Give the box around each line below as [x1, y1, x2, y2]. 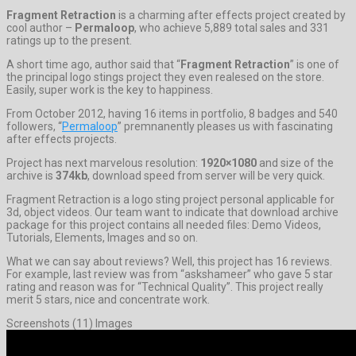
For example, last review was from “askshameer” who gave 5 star [6, 267, 333, 281]
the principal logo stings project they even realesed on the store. [6, 70, 324, 83]
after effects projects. [6, 132, 117, 145]
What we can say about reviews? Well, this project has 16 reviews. [6, 254, 332, 268]
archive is [6, 168, 56, 182]
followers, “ [6, 119, 62, 133]
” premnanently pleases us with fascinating [118, 119, 333, 133]
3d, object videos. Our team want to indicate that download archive [6, 205, 339, 219]
